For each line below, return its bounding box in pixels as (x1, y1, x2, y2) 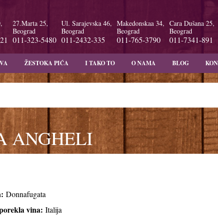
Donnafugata (3, 189, 46, 199)
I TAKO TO (85, 59, 115, 67)
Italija (45, 204, 62, 215)
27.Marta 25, (12, 18, 48, 28)
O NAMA (131, 59, 156, 67)
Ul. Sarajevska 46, (61, 18, 112, 28)
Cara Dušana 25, (169, 18, 215, 28)
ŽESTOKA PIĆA (24, 59, 69, 67)
